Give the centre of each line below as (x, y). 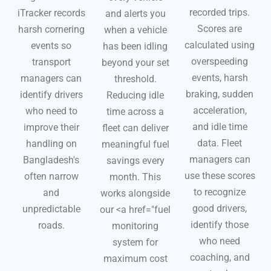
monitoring (135, 226)
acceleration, (220, 111)
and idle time (220, 127)
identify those (220, 225)
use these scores (220, 176)
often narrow (51, 177)
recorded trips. (220, 13)
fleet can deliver (135, 128)
